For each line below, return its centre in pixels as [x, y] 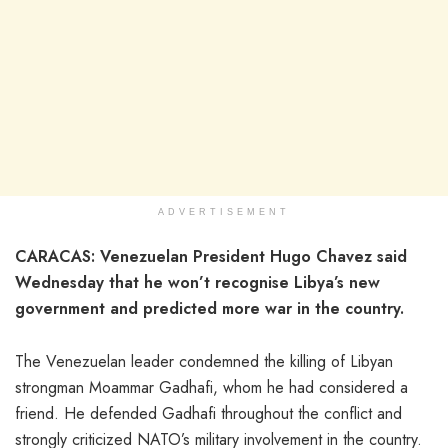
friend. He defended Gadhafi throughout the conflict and [208, 413]
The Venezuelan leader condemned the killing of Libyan [204, 361]
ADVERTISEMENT [224, 211]
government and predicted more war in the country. [209, 308]
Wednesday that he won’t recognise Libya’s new [197, 282]
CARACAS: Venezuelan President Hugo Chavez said [211, 256]
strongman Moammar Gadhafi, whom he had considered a [211, 387]
